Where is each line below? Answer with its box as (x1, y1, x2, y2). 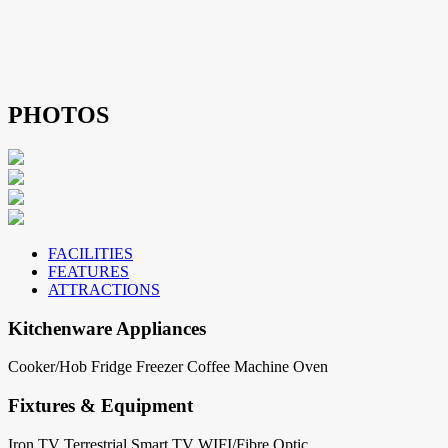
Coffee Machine (187, 358, 289, 376)
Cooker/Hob (8, 358, 87, 376)
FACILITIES (48, 244, 133, 262)
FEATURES (48, 262, 129, 280)
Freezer (136, 358, 183, 376)
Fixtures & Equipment (8, 395, 193, 417)
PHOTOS (8, 101, 109, 128)
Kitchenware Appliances (8, 317, 206, 339)
